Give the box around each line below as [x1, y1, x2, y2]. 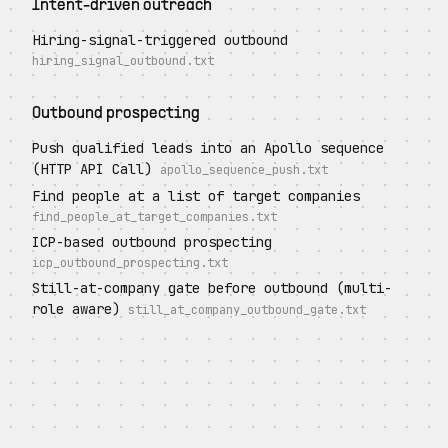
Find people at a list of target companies [32, 187, 360, 205]
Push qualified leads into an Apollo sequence [32, 139, 384, 157]
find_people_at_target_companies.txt [32, 209, 277, 225]
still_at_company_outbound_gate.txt [128, 302, 366, 318]
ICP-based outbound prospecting [32, 233, 272, 251]
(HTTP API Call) [32, 160, 152, 178]
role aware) [32, 300, 120, 318]
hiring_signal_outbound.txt [32, 53, 214, 69]
